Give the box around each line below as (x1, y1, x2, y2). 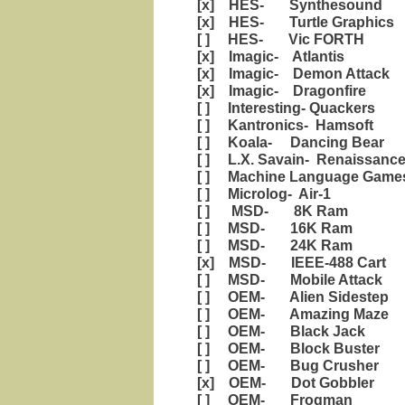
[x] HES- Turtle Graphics (190, 14, 394, 31)
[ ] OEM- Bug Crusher (190, 357, 379, 374)
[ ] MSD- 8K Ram (190, 202, 348, 220)
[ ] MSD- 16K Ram (190, 220, 353, 237)
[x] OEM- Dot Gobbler (190, 374, 374, 391)
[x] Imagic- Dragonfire (190, 82, 366, 99)
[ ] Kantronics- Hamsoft (190, 117, 373, 134)
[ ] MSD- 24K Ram (190, 237, 353, 254)
